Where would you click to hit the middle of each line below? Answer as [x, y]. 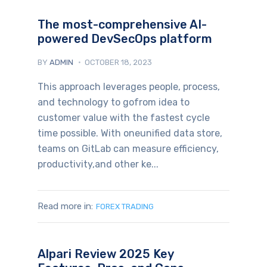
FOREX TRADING [125, 206]
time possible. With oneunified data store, [130, 133]
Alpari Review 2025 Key [105, 254]
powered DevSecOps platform [125, 38]
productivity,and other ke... [98, 164]
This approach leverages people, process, [128, 86]
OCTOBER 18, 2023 [118, 62]
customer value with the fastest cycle [123, 117]
